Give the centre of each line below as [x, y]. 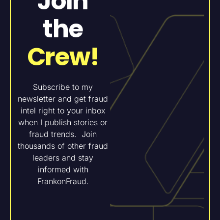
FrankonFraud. [63, 181]
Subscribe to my [63, 87]
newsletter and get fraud [63, 99]
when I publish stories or [63, 122]
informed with [63, 169]
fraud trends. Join [63, 134]
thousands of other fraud [63, 146]
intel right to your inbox [63, 110]
